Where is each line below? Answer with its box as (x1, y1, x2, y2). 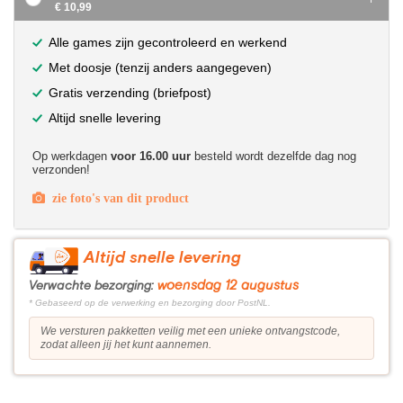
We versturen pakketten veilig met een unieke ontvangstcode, (40, 324, 340, 337)
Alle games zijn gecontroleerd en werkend (49, 35, 287, 49)
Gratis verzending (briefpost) (49, 85, 211, 100)
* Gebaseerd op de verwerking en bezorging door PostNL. (29, 297, 271, 308)
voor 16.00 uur (111, 149, 191, 163)
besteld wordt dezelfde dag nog (191, 149, 356, 163)
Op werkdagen (32, 149, 111, 163)
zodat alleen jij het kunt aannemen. (40, 337, 211, 351)
